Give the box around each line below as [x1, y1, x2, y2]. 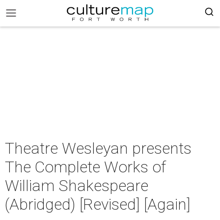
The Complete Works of [5, 158, 166, 176]
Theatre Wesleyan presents [5, 139, 192, 158]
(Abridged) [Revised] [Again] [5, 195, 191, 214]
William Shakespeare [5, 176, 148, 195]
